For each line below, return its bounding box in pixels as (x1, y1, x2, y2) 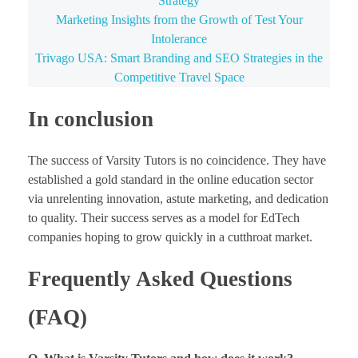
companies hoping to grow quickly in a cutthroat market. (28, 230, 312, 245)
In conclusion (28, 107, 153, 131)
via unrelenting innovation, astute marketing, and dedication (28, 192, 328, 206)
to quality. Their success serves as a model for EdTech (28, 211, 300, 225)
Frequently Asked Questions (28, 267, 292, 292)
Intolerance (151, 32, 207, 46)
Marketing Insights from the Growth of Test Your (55, 13, 303, 26)
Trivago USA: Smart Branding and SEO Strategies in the (35, 51, 323, 65)
